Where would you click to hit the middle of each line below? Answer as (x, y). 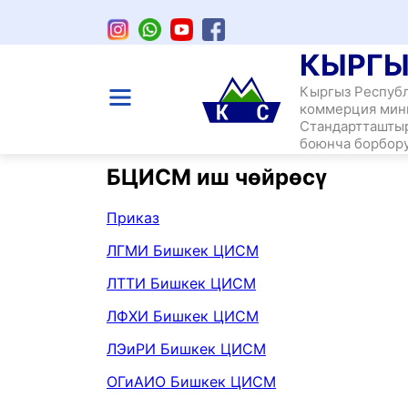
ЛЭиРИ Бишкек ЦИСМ (186, 348)
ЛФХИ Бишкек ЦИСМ (183, 316)
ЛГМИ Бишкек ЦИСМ (183, 250)
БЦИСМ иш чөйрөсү (217, 177)
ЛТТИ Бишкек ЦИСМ (181, 283)
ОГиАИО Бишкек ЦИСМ (191, 381)
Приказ (133, 217)
